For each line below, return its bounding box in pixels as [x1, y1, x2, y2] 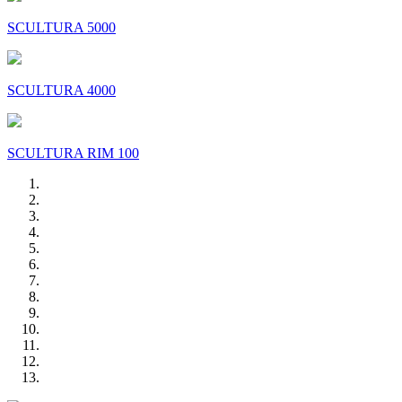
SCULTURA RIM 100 [7, 145, 139, 162]
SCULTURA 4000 [7, 83, 116, 99]
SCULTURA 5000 [7, 20, 116, 36]
